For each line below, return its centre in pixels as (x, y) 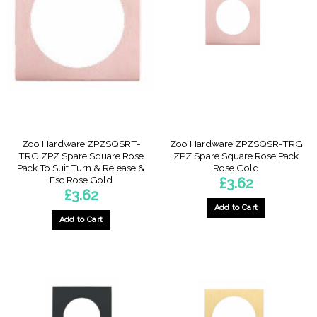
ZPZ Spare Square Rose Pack (236, 155)
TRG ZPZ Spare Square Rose (81, 155)
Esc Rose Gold (81, 179)
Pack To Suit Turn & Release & (81, 167)
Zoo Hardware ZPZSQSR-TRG (236, 143)
